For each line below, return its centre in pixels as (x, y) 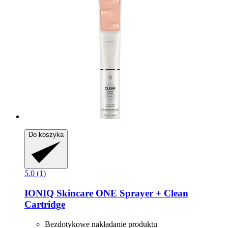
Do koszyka (46, 135)
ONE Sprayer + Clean (141, 193)
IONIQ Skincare (59, 193)
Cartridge (45, 205)
